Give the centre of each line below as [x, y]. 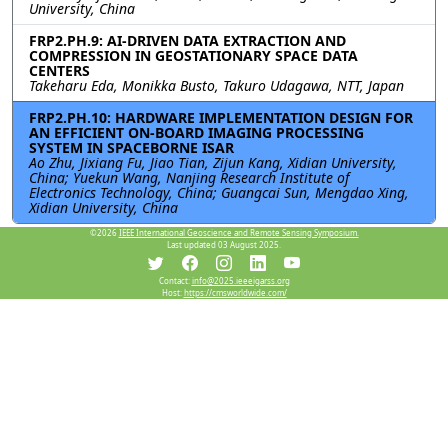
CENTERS [59, 71]
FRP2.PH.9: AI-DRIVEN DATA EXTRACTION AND [187, 41]
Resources [80, 258]
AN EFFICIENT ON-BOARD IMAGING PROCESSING [196, 133]
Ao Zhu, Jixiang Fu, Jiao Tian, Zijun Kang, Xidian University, [213, 163]
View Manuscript [187, 319]
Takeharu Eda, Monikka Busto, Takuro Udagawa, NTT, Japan [216, 86]
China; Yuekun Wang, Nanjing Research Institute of [189, 178]
